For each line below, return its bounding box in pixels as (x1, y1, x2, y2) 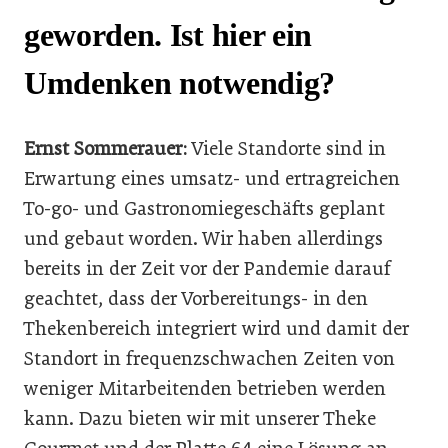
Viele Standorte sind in (192, 136, 386, 160)
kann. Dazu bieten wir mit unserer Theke (24, 406, 376, 430)
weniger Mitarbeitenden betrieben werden (24, 376, 386, 400)
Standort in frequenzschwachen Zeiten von (24, 346, 395, 370)
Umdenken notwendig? (24, 65, 335, 102)
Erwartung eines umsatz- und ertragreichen (24, 166, 400, 190)
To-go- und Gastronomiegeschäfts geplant (24, 196, 385, 220)
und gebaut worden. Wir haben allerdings (24, 226, 383, 250)
